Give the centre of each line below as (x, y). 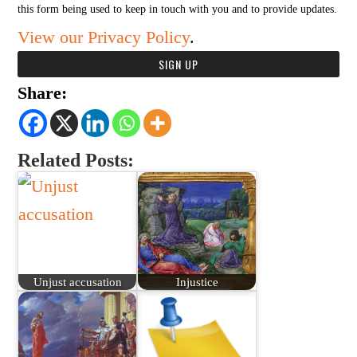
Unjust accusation (77, 281)
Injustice (197, 281)
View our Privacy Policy (104, 37)
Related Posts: (76, 160)
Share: (43, 93)
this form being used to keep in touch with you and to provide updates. (178, 9)
